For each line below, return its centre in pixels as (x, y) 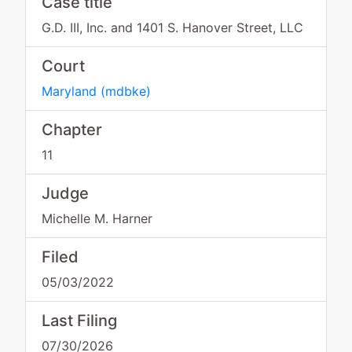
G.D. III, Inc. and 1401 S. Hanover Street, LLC (172, 27)
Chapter (72, 130)
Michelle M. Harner (97, 218)
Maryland (69, 91)
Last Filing (79, 321)
